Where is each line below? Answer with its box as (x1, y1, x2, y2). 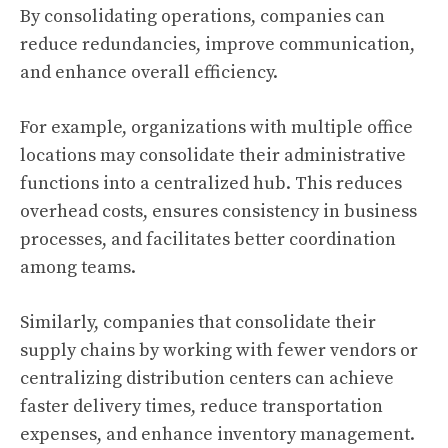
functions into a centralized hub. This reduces (20, 172, 402, 195)
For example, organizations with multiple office (20, 116, 413, 139)
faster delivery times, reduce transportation (20, 395, 383, 418)
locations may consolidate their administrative (20, 144, 406, 167)
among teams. (20, 256, 136, 279)
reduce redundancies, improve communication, (20, 33, 415, 56)
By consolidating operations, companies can (20, 5, 385, 28)
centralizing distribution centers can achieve (20, 367, 394, 390)
